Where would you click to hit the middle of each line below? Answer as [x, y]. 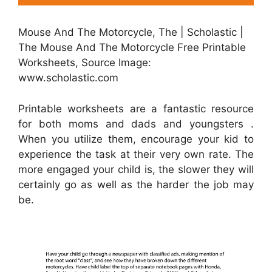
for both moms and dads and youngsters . [136, 124]
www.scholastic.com [68, 78]
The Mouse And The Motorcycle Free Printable [132, 48]
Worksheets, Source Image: [85, 63]
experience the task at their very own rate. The [136, 154]
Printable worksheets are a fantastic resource [136, 108]
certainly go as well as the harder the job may [136, 184]
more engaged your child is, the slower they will [136, 169]
